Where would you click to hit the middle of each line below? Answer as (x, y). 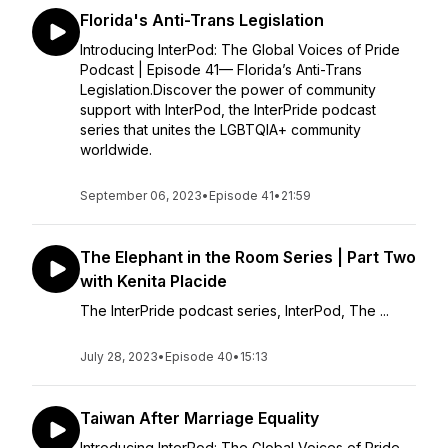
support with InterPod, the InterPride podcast (228, 109)
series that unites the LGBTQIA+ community (220, 129)
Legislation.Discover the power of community (228, 89)
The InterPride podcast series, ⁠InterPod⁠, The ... (234, 310)
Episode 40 (199, 356)
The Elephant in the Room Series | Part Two (248, 257)
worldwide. (116, 149)
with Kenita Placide (153, 281)
